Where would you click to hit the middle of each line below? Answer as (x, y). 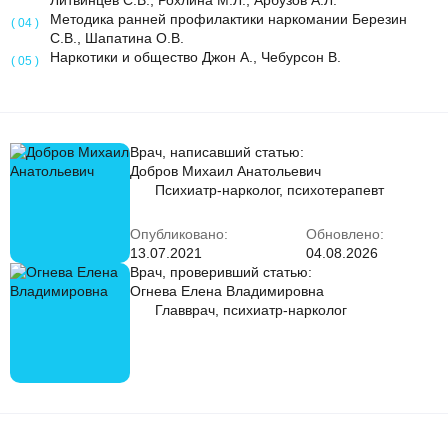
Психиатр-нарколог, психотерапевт (269, 190)
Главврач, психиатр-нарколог (251, 310)
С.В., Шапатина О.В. (117, 38)
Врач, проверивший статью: (221, 272)
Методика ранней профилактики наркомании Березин (228, 19)
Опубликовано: (179, 234)
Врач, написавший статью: (217, 152)
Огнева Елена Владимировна (227, 291)
